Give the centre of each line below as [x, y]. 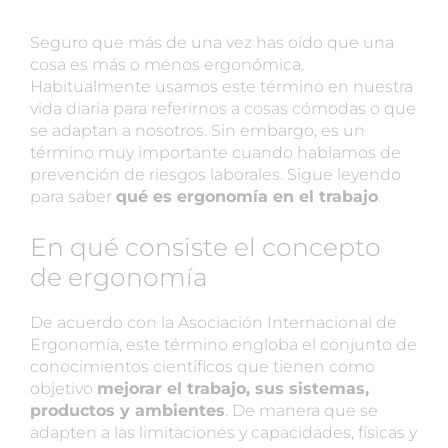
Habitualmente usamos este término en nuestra [221, 86]
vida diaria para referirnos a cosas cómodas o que [223, 108]
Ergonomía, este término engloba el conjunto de [223, 344]
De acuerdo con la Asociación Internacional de [213, 322]
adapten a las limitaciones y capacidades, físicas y [223, 432]
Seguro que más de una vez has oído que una [212, 42]
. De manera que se [301, 410]
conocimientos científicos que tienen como [202, 366]
